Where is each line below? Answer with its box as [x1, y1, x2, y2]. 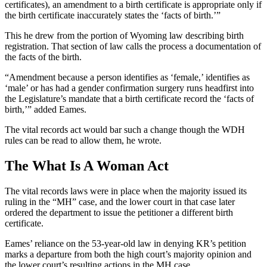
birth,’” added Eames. [5, 104, 89, 115]
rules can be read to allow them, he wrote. [5, 135, 162, 146]
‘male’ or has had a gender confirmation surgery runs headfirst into [5, 83, 254, 94]
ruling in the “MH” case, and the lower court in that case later [5, 197, 235, 207]
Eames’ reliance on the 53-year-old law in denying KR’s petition [5, 238, 246, 249]
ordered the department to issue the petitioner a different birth [5, 207, 233, 218]
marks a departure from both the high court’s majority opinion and [5, 249, 252, 260]
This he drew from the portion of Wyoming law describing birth [5, 30, 244, 41]
